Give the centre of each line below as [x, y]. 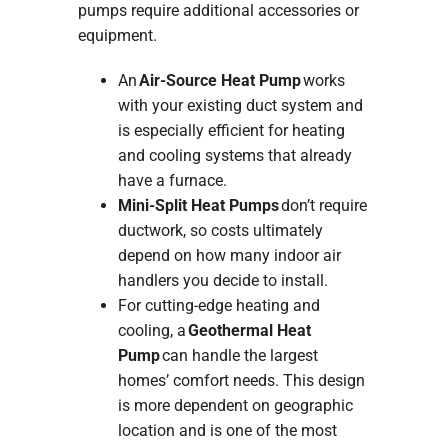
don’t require [322, 206]
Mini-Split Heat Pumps [198, 206]
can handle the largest [238, 356]
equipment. [117, 36]
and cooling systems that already [234, 156]
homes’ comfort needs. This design [241, 381]
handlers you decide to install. [222, 281]
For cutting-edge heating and [218, 306]
